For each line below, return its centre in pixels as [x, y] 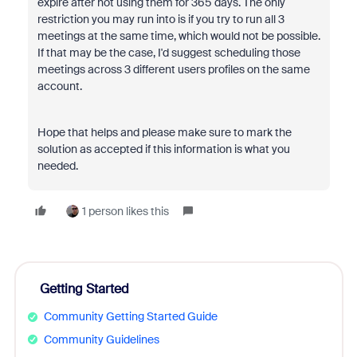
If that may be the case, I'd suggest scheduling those [169, 53]
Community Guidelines [101, 339]
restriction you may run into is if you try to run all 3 [161, 19]
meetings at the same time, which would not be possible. [178, 36]
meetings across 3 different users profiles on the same [173, 69]
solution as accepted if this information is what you [163, 149]
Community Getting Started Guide [130, 316]
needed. [57, 166]
